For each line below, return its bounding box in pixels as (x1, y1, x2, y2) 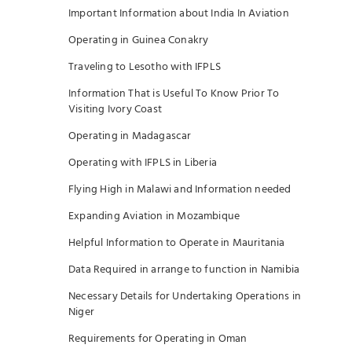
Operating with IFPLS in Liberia (68, 154, 218, 172)
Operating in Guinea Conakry (68, 31, 209, 49)
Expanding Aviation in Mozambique (68, 207, 240, 225)
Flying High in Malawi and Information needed (68, 181, 291, 199)
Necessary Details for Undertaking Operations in (68, 288, 302, 306)
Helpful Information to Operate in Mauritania (68, 234, 285, 252)
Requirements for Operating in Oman (68, 330, 247, 348)
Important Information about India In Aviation (68, 5, 289, 23)
